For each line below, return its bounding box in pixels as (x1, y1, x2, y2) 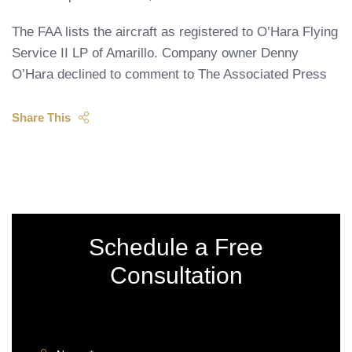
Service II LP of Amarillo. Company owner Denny (12, 46, 299, 60)
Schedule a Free (89, 234, 263, 260)
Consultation (109, 262, 243, 288)
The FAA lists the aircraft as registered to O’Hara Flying (12, 24, 338, 39)
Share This (12, 111, 71, 124)
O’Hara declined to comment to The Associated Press (12, 67, 327, 82)
